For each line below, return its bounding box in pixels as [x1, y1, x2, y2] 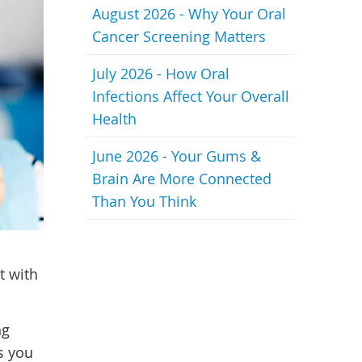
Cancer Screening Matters [92, 27, 266, 46]
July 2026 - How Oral [92, 64, 229, 83]
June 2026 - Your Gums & [92, 146, 261, 166]
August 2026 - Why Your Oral [92, 4, 286, 23]
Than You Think [92, 192, 196, 211]
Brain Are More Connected [92, 169, 271, 188]
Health [92, 109, 137, 128]
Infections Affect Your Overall [92, 86, 289, 106]
